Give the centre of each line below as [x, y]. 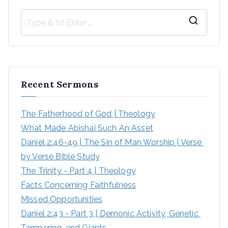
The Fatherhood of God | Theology [88, 114]
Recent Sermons [60, 84]
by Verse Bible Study [61, 156]
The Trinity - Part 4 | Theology [78, 171]
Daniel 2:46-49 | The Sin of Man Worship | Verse [111, 142]
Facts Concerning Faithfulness [79, 185]
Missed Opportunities [62, 199]
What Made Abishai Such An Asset [87, 128]
